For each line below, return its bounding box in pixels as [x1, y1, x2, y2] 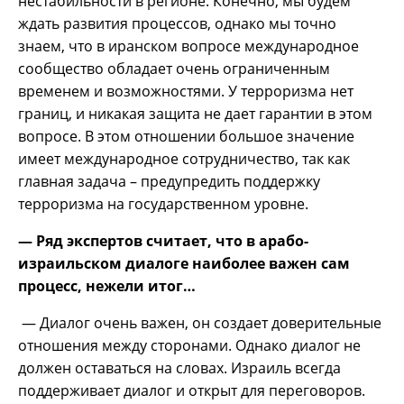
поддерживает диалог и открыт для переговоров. [18, 380, 365, 400]
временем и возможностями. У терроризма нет [18, 80, 353, 101]
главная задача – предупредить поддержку [18, 170, 320, 191]
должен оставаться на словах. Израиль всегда [18, 357, 341, 378]
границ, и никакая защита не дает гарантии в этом [18, 103, 372, 124]
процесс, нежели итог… [18, 275, 196, 296]
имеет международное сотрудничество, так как [18, 148, 350, 169]
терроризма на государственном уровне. [18, 193, 308, 214]
